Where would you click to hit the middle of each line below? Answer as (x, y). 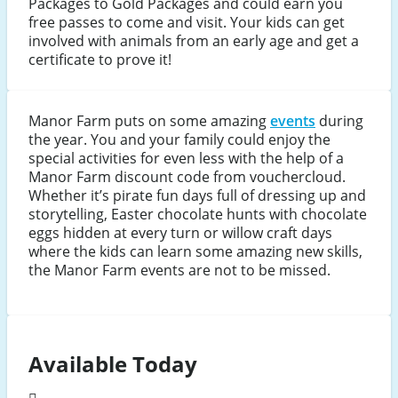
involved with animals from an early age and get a (194, 40)
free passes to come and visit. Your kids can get (187, 22)
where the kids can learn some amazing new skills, (195, 251)
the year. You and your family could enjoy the (179, 139)
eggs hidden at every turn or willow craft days (180, 232)
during (339, 120)
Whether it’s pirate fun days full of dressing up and (197, 195)
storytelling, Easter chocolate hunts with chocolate (198, 214)
